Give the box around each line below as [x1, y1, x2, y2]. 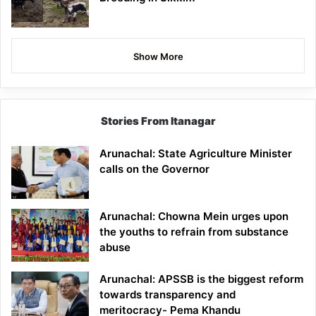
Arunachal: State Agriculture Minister [99, 147, 292, 161]
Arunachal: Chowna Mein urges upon [99, 209, 288, 224]
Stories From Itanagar [100, 114, 216, 128]
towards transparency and [99, 288, 236, 302]
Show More [133, 51, 183, 63]
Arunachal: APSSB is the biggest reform [99, 272, 303, 286]
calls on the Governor [99, 162, 209, 176]
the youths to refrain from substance [99, 225, 288, 239]
